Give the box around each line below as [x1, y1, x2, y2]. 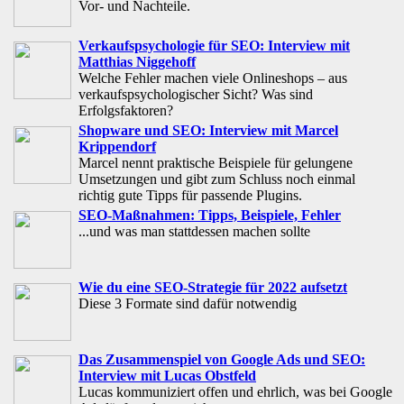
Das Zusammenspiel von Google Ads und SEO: [78, 352, 365, 368]
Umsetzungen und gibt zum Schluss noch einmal [78, 171, 355, 188]
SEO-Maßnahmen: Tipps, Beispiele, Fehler [78, 207, 341, 224]
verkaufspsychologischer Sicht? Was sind [78, 87, 313, 103]
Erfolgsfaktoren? [78, 103, 173, 119]
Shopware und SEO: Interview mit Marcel [78, 123, 338, 139]
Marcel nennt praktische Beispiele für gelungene [78, 155, 353, 171]
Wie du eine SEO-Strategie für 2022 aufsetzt [78, 280, 347, 296]
